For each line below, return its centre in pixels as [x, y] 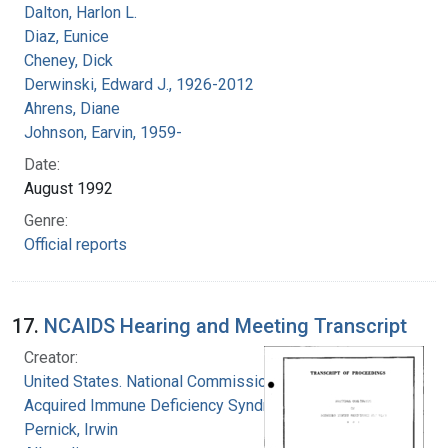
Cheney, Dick [68, 60]
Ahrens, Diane [72, 108]
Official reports [75, 244]
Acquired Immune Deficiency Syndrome [161, 405]
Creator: [51, 357]
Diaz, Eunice [66, 36]
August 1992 [68, 188]
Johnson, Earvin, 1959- [103, 132]
